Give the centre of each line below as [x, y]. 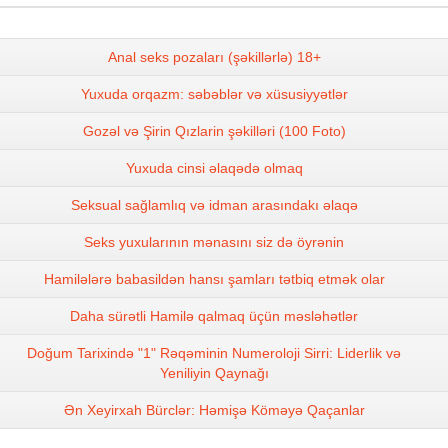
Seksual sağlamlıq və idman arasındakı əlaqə [214, 204]
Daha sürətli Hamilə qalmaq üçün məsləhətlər [214, 315]
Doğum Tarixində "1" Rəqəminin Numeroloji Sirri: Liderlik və [214, 352]
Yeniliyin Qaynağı [214, 372]
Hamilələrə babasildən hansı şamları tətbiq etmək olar [214, 278]
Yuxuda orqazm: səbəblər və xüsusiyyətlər [214, 93]
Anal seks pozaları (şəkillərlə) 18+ [214, 56]
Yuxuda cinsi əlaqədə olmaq [214, 167]
